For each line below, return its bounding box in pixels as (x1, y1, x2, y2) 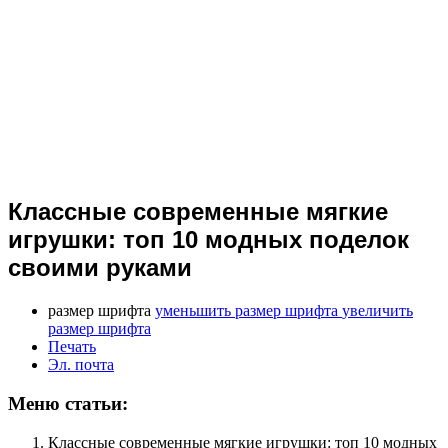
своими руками (8, 254, 192, 282)
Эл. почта (48, 356, 114, 374)
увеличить (342, 302, 413, 320)
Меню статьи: (8, 392, 128, 414)
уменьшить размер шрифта (155, 302, 338, 320)
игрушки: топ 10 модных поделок (8, 226, 409, 254)
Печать (48, 338, 96, 356)
